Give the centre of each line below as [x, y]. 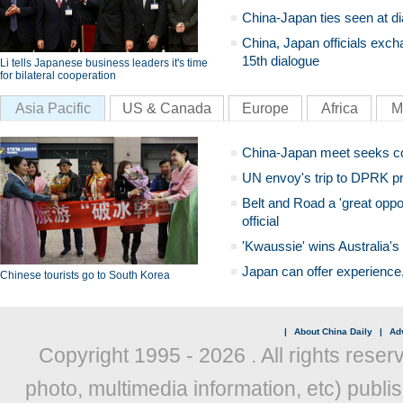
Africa [339, 108]
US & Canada [167, 108]
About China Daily [333, 331]
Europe [265, 108]
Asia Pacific [53, 108]
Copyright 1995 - [118, 355]
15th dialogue [281, 61]
